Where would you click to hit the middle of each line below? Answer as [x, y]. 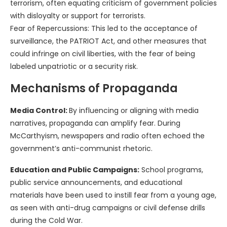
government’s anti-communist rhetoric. [81, 149]
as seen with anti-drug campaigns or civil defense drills [108, 208]
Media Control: [40, 111]
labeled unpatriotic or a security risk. [74, 67]
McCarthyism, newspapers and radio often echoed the [107, 136]
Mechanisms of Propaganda [94, 89]
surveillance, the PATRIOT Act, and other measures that [108, 41]
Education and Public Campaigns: [75, 170]
